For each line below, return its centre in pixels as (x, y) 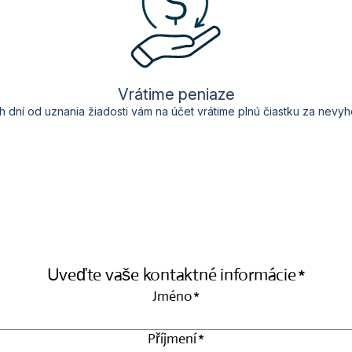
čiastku (281, 112)
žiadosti (108, 112)
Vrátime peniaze (176, 95)
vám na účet (163, 112)
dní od (25, 112)
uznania (65, 112)
